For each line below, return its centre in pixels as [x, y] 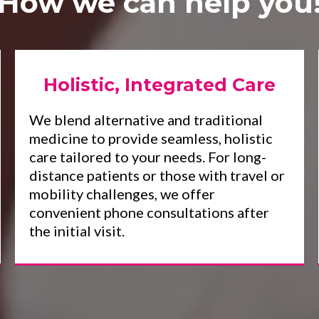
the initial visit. [77, 231]
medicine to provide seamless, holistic [151, 138]
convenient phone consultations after [150, 212]
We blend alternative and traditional [146, 120]
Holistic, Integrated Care [159, 85]
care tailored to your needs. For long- [148, 157]
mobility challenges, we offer [122, 194]
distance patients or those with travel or [157, 175]
